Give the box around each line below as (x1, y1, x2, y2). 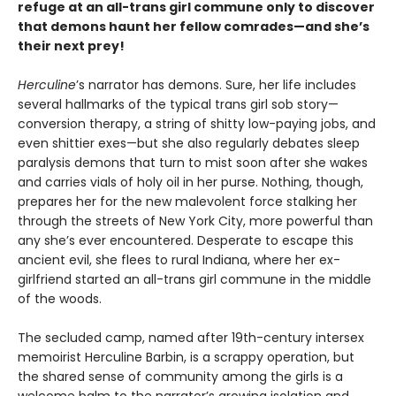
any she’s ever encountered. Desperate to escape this (18, 232, 354, 250)
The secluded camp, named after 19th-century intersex (18, 329, 364, 347)
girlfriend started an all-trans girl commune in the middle (18, 270, 371, 289)
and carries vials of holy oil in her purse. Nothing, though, (18, 173, 363, 192)
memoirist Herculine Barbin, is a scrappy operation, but (18, 348, 354, 367)
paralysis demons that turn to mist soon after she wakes (18, 154, 368, 172)
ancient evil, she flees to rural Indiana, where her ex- (18, 251, 340, 270)
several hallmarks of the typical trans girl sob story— (18, 95, 339, 114)
